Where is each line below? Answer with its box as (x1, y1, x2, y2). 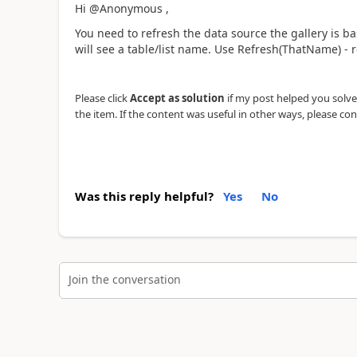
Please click (74, 90, 130, 105)
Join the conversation (68, 271, 181, 287)
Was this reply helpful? (74, 188, 214, 204)
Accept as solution (129, 90, 225, 105)
